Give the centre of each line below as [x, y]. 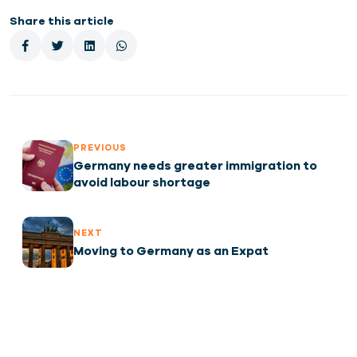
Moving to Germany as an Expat [171, 250]
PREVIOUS [100, 147]
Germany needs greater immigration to [195, 166]
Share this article [62, 21]
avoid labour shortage [142, 182]
